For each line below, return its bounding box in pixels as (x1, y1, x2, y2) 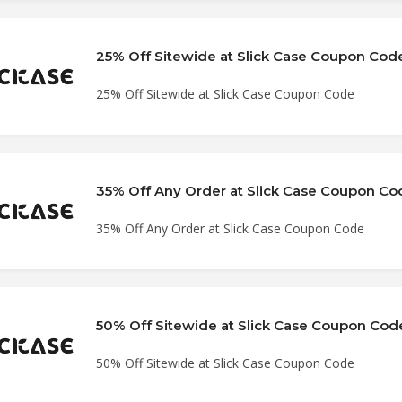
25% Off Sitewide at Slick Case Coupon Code (95, 85, 354, 102)
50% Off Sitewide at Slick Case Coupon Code (95, 354, 354, 371)
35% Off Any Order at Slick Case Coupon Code (95, 220, 364, 237)
